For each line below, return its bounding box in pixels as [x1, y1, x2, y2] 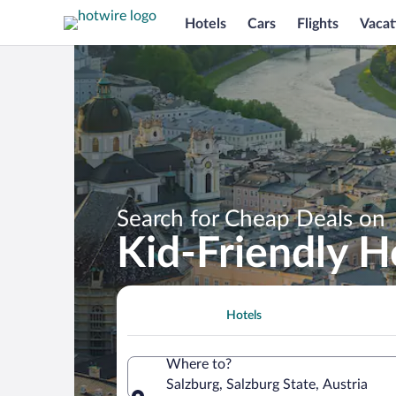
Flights [297, 16, 339, 31]
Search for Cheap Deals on [117, 207, 385, 231]
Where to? [166, 356, 232, 371]
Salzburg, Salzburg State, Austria [166, 377, 368, 392]
